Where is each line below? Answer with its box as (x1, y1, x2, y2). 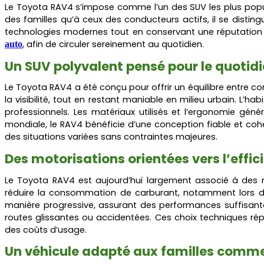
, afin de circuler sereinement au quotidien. (22, 38, 204, 50)
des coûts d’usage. (5, 223, 87, 236)
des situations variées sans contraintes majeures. (5, 131, 217, 143)
